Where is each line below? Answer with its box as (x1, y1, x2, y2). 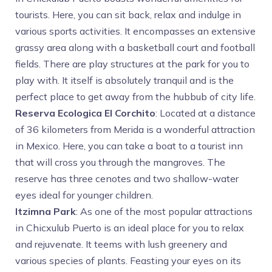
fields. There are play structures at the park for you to (15, 58, 250, 70)
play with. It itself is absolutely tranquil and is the (15, 74, 234, 86)
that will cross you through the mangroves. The (15, 156, 225, 168)
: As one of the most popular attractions (76, 205, 253, 217)
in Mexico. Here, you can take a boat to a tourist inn (15, 140, 243, 152)
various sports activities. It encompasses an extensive (15, 25, 256, 37)
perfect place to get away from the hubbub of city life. (15, 90, 256, 103)
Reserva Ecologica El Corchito (15, 107, 155, 119)
